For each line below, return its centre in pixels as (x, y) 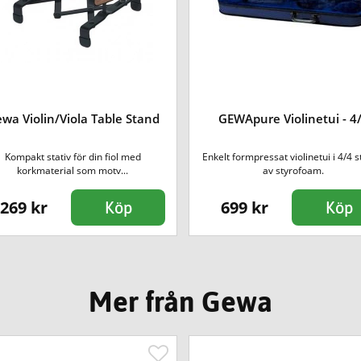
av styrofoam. (294, 170)
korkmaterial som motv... (73, 170)
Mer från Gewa (180, 302)
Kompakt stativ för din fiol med (73, 156)
